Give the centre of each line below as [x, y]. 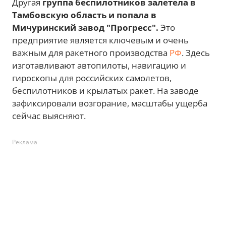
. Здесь [196, 53]
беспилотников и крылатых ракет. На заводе [105, 91]
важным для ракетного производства [91, 53]
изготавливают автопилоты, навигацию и [99, 66]
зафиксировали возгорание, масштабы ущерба [110, 103]
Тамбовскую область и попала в [84, 15]
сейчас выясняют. [49, 116]
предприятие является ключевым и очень [100, 40]
